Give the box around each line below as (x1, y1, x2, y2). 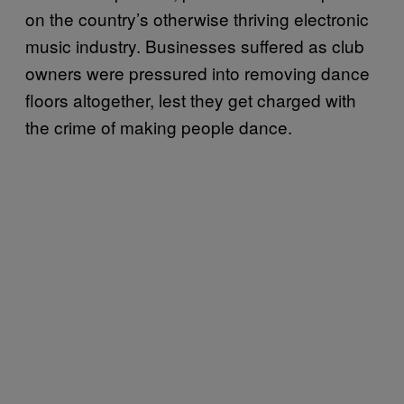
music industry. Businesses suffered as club (25, 32, 364, 58)
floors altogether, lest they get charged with (25, 87, 356, 112)
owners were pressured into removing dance (25, 60, 370, 85)
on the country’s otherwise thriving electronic (25, 5, 369, 31)
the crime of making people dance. (25, 114, 292, 139)
